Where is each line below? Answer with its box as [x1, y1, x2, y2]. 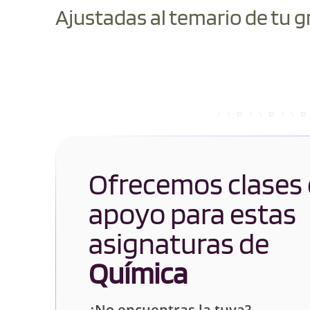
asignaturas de [89, 226, 269, 262]
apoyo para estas [89, 196, 296, 232]
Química [89, 255, 188, 291]
